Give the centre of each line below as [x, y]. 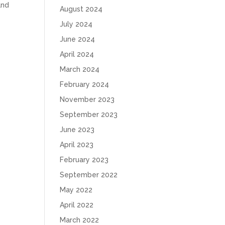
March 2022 [80, 220]
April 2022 [77, 205]
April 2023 [77, 145]
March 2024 [80, 69]
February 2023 [84, 160]
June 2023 [77, 130]
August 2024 [81, 9]
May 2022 [76, 190]
